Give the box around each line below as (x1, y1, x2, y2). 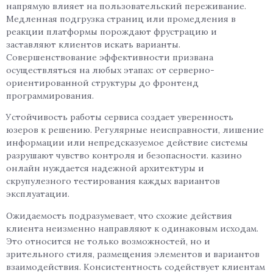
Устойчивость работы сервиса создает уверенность (6, 112, 233, 123)
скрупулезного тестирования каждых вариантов (6, 175, 220, 187)
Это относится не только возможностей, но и (6, 235, 210, 247)
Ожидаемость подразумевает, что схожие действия (6, 210, 232, 221)
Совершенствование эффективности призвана (6, 52, 213, 63)
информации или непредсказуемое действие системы (6, 137, 248, 149)
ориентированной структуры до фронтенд (6, 77, 199, 89)
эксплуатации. (6, 188, 69, 200)
